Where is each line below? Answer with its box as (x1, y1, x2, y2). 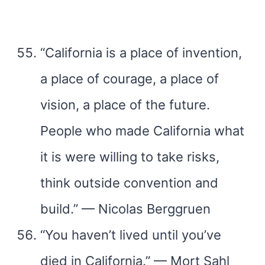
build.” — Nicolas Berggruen (40, 201, 211, 216)
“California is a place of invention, (40, 45, 242, 60)
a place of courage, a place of (40, 71, 219, 86)
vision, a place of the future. (40, 97, 210, 112)
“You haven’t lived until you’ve (40, 227, 221, 243)
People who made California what (40, 123, 244, 138)
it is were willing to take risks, (40, 149, 219, 164)
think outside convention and (40, 175, 218, 190)
